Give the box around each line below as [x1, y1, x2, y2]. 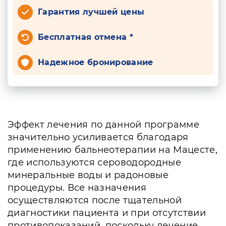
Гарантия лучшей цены [38, 7, 145, 17]
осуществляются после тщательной [8, 195, 182, 206]
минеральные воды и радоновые [8, 169, 168, 181]
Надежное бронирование [38, 58, 153, 67]
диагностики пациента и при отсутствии [8, 207, 206, 218]
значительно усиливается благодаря [8, 132, 189, 143]
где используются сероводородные [8, 157, 181, 168]
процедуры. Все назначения [8, 182, 147, 193]
